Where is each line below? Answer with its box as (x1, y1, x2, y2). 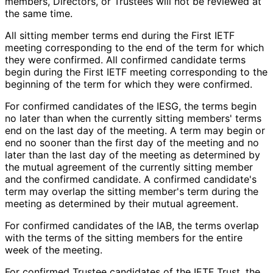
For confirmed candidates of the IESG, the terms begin (5, 100, 257, 113)
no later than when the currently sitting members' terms (5, 112, 261, 125)
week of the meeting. (5, 244, 102, 257)
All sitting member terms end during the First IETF (5, 29, 235, 42)
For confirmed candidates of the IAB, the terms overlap (5, 219, 259, 232)
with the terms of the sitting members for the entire (5, 232, 243, 244)
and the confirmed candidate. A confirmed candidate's (5, 173, 257, 186)
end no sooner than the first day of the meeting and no (5, 136, 259, 149)
